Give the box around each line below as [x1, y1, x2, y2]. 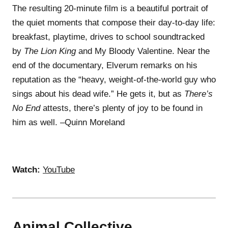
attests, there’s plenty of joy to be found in [40, 103, 203, 113]
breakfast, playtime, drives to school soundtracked [12, 32, 205, 42]
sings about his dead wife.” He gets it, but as [12, 89, 184, 99]
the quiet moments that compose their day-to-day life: [12, 17, 215, 27]
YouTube [43, 164, 75, 175]
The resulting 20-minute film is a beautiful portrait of [12, 3, 208, 13]
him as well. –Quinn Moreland [12, 117, 125, 127]
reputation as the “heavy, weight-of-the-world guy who [12, 74, 216, 84]
